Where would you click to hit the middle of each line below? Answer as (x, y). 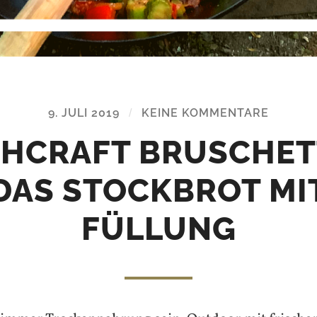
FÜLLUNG (158, 229)
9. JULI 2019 (84, 113)
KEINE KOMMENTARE (205, 113)
